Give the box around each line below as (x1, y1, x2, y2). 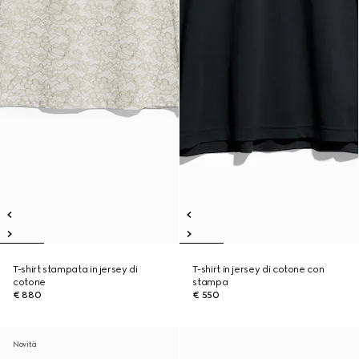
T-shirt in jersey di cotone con (192, 264, 325, 275)
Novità (13, 340, 37, 349)
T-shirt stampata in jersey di (13, 264, 138, 275)
